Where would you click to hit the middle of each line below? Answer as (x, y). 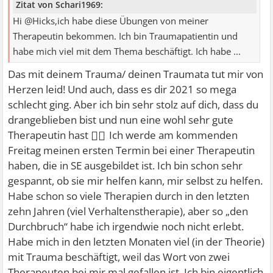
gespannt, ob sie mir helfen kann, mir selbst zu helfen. (136, 181)
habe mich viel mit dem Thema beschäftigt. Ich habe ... (127, 52)
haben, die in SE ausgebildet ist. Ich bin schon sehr (126, 166)
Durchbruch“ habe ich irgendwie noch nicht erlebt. (126, 227)
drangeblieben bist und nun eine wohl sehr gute (121, 120)
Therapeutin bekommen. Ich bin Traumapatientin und (126, 37)
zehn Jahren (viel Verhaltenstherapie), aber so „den (128, 211)
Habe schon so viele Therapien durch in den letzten (129, 196)
